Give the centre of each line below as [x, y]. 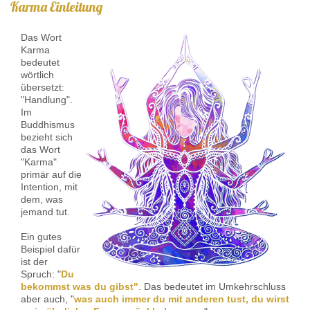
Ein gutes [41, 236]
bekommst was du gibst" [80, 286]
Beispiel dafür [51, 249]
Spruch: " [41, 274]
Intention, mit [49, 186]
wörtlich [37, 74]
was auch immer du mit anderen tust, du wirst [182, 299]
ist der [34, 261]
